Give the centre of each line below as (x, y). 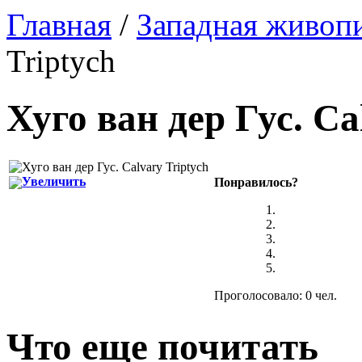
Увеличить (54, 181)
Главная (59, 25)
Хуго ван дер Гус (150, 118)
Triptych (61, 61)
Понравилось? (256, 182)
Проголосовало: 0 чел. (276, 295)
